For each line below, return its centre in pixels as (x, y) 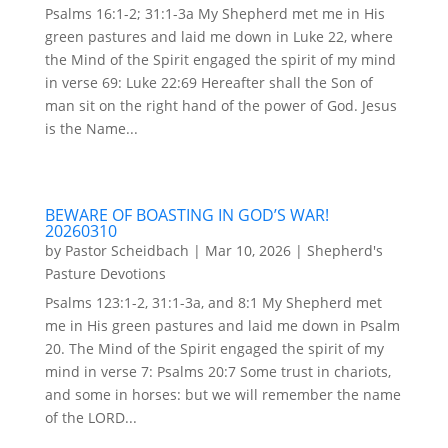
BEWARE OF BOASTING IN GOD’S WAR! (186, 215)
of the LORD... (90, 417)
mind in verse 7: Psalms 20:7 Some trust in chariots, (217, 371)
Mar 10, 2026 (247, 250)
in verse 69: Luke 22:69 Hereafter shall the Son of (208, 82)
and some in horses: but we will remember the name (222, 394)
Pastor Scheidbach (126, 250)
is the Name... (91, 128)
